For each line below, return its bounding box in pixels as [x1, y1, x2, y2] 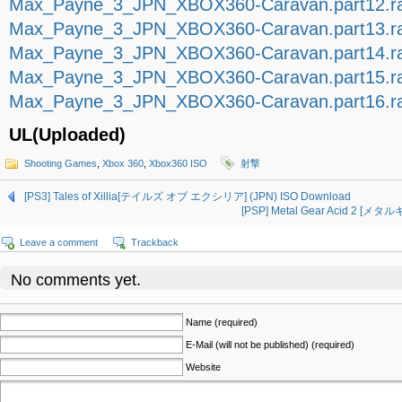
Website [186, 362, 221, 372]
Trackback [131, 237, 179, 248]
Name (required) [186, 317, 258, 328]
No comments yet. [11, 270, 141, 289]
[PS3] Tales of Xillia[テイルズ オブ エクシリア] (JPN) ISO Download [24, 190, 351, 203]
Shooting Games [24, 158, 97, 169]
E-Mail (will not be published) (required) [186, 339, 354, 350]
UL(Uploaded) [9, 125, 126, 144]
